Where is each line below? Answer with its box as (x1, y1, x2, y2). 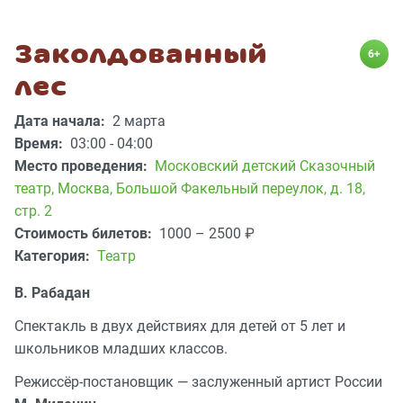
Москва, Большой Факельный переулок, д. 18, (58, 180, 365, 198)
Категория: (14, 247, 94, 265)
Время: (14, 135, 67, 153)
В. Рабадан (14, 284, 90, 302)
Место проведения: (14, 157, 151, 175)
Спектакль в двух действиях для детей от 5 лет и (14, 318, 345, 336)
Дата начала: (14, 112, 109, 130)
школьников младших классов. (14, 340, 228, 358)
